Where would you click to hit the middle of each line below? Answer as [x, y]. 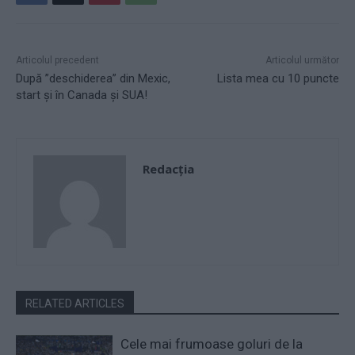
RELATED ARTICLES [75, 303]
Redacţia [168, 168]
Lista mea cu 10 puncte [278, 78]
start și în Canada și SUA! [82, 95]
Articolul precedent [57, 60]
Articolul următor [302, 60]
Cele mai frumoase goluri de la [212, 344]
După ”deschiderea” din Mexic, [93, 78]
